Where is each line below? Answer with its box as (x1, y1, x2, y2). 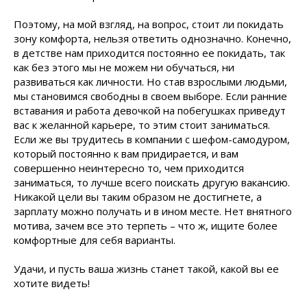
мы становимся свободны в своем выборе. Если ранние (14, 89, 287, 103)
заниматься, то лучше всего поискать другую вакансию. (14, 175, 290, 189)
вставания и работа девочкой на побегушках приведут (14, 103, 286, 117)
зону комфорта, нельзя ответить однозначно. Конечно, (14, 32, 291, 45)
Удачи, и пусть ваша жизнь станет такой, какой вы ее (14, 262, 279, 275)
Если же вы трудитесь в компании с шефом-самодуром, (14, 132, 290, 146)
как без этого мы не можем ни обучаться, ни (14, 60, 234, 74)
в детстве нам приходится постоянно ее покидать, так (14, 46, 285, 60)
